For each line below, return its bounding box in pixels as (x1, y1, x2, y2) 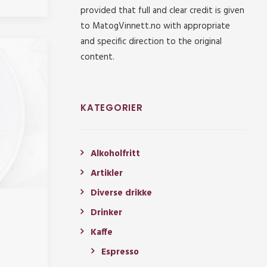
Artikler (91, 166, 123, 181)
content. (80, 50, 114, 65)
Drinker (91, 206, 122, 221)
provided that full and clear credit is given (80, 4, 244, 18)
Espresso (101, 245, 139, 260)
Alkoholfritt (91, 147, 140, 162)
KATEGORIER (80, 101, 143, 114)
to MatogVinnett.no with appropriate (80, 19, 230, 34)
